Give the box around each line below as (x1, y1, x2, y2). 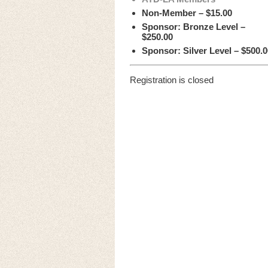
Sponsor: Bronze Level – (142, 22, 245, 32)
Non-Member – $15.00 (142, 8, 232, 18)
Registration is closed (130, 75, 214, 85)
